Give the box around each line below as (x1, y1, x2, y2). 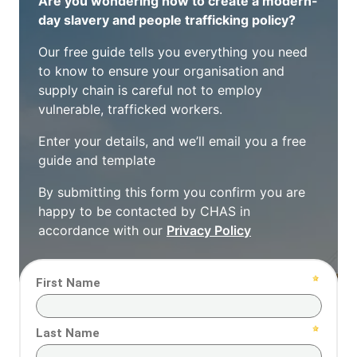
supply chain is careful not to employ (38, 82, 262, 99)
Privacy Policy (167, 222, 251, 239)
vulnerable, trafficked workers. (38, 101, 222, 118)
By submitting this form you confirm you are (38, 184, 305, 201)
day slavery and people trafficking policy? (38, 12, 296, 29)
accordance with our (38, 222, 167, 239)
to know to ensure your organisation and (38, 63, 284, 80)
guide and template (38, 152, 155, 169)
